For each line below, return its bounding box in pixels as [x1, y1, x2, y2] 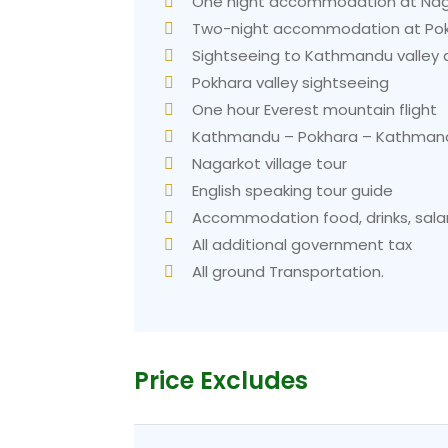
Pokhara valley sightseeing [192, 72, 390, 94]
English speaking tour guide [192, 180, 394, 202]
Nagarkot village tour [192, 153, 348, 175]
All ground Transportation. [192, 261, 385, 283]
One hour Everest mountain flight [192, 99, 438, 121]
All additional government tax [192, 234, 413, 256]
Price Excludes [134, 364, 309, 398]
